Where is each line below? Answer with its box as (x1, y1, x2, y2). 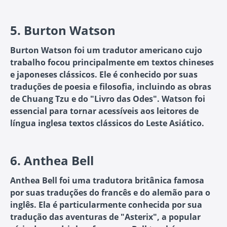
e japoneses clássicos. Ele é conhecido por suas (10, 69, 198, 81)
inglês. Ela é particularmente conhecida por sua (10, 199, 202, 211)
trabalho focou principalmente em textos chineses (10, 57, 214, 68)
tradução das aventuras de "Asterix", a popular (10, 211, 201, 223)
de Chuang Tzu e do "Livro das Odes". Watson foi (10, 93, 205, 105)
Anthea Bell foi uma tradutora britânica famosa (10, 175, 204, 186)
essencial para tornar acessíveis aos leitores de (10, 105, 199, 117)
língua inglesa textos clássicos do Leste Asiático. (10, 118, 204, 129)
